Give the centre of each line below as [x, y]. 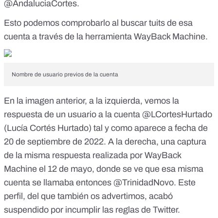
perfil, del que [31, 196]
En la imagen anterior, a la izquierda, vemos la [91, 101]
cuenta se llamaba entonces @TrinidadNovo [89, 183]
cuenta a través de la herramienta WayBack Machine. [106, 37]
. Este [185, 183]
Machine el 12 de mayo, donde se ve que [83, 169]
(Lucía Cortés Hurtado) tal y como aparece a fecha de [106, 128]
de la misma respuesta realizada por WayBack [92, 155]
